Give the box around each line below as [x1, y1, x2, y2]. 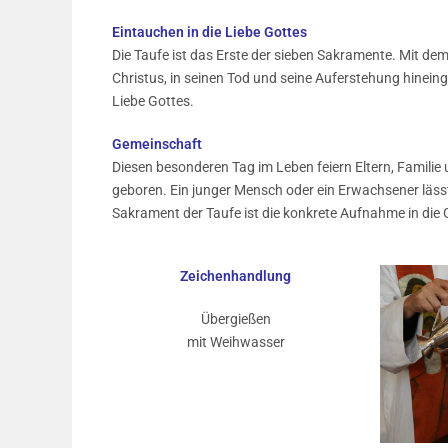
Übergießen [200, 311, 271, 327]
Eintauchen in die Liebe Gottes [112, 24, 307, 40]
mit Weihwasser [186, 334, 285, 350]
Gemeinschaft [112, 136, 205, 152]
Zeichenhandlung [180, 268, 292, 284]
